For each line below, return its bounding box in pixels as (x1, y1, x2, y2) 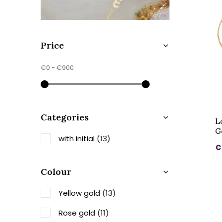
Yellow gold (58, 188, 102, 198)
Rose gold (58, 208, 97, 218)
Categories (41, 111, 89, 123)
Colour (41, 166, 71, 177)
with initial (58, 133, 97, 144)
